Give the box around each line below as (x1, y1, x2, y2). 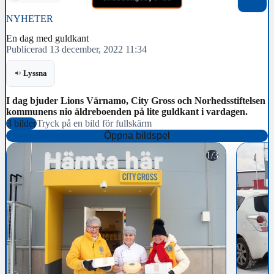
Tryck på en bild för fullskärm (37, 117, 152, 128)
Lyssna (23, 68, 48, 78)
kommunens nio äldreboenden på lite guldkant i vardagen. (6, 106, 248, 117)
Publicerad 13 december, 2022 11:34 (6, 43, 147, 54)
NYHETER (6, 13, 53, 24)
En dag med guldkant (6, 32, 89, 43)
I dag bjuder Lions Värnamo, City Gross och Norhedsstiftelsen (6, 95, 265, 106)
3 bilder (7, 117, 36, 128)
